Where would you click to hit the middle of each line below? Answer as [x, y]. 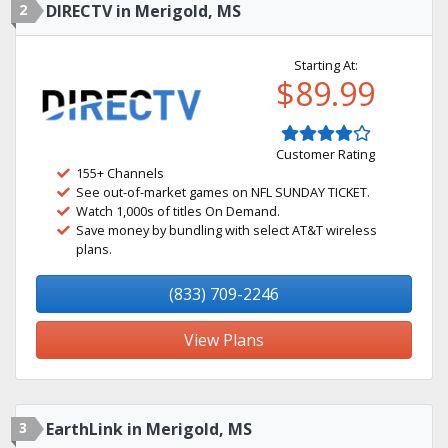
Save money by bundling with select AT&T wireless [226, 230]
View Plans [224, 340]
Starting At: [325, 65]
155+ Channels [120, 173]
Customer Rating [325, 154]
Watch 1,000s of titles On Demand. [178, 211]
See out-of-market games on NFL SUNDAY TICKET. [223, 192]
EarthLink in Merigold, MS [149, 429]
